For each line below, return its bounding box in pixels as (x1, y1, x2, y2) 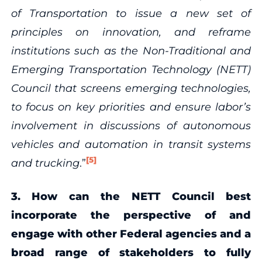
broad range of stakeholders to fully (11, 246, 251, 259)
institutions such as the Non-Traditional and (11, 44, 251, 57)
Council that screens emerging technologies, (11, 81, 251, 95)
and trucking (11, 156, 80, 170)
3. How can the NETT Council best (11, 189, 251, 203)
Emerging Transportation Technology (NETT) (11, 63, 251, 76)
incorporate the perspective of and (11, 208, 251, 222)
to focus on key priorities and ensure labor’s (11, 100, 251, 113)
